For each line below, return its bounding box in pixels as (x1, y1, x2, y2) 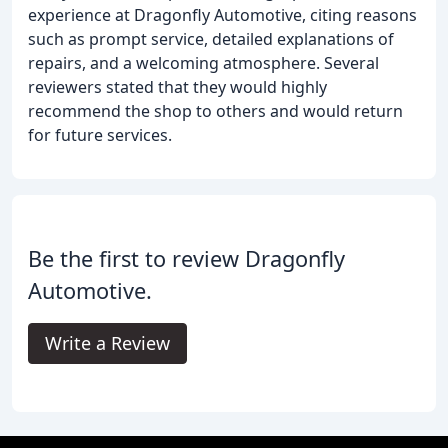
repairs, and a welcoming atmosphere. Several (28, 51, 379, 74)
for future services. (28, 123, 172, 146)
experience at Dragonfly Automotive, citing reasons (28, 3, 417, 26)
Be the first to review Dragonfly (28, 243, 345, 273)
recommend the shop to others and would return (28, 99, 403, 122)
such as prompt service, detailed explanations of (28, 27, 394, 50)
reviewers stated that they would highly (28, 75, 327, 98)
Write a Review (45, 330, 170, 355)
